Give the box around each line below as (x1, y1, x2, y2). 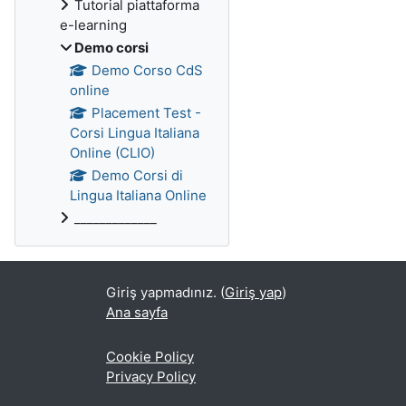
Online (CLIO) (70, 144, 155, 161)
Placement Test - (91, 104, 201, 121)
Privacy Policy (106, 368, 196, 385)
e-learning (60, 16, 127, 34)
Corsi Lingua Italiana (70, 124, 199, 141)
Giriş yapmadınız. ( (106, 284, 225, 301)
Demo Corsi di (91, 167, 183, 184)
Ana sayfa (106, 304, 168, 321)
